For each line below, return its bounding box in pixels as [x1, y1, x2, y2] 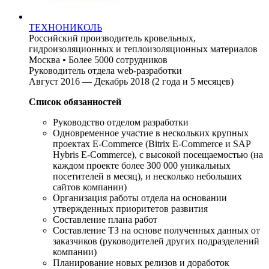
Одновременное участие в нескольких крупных [53, 127, 249, 138]
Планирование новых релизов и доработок [53, 257, 229, 268]
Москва [29, 54, 60, 65]
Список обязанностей [29, 96, 121, 107]
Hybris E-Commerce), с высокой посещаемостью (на [53, 149, 263, 160]
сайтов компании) [53, 181, 127, 192]
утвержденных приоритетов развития [53, 203, 208, 214]
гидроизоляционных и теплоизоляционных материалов [29, 43, 258, 54]
